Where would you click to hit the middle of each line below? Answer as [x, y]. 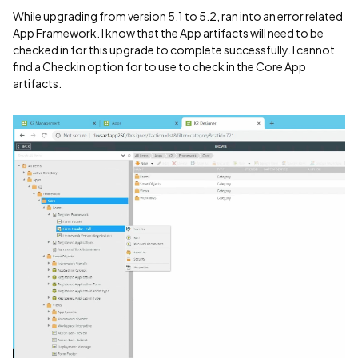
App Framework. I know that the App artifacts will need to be [168, 33]
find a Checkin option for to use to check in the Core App [159, 66]
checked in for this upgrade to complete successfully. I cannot [174, 50]
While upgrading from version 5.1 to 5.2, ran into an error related [178, 16]
